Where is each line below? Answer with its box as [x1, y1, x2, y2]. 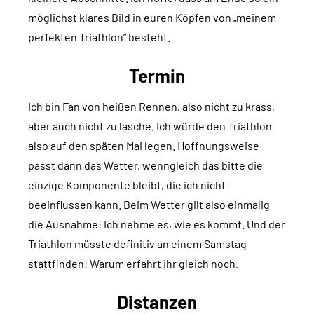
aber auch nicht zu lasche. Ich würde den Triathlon [28, 119, 272, 133]
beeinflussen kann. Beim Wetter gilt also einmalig [28, 198, 270, 212]
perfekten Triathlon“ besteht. [28, 30, 170, 44]
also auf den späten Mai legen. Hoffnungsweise [28, 139, 259, 153]
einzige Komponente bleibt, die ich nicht [28, 178, 226, 192]
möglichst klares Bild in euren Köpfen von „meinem [28, 11, 276, 25]
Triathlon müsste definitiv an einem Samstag [28, 237, 247, 251]
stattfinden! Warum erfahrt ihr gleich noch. [28, 257, 238, 271]
